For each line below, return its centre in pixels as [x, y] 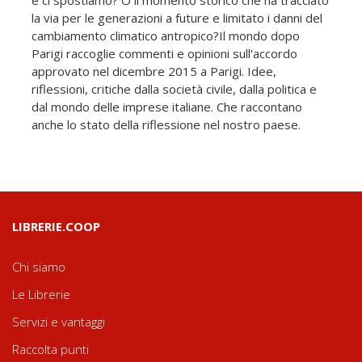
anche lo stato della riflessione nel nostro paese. [166, 124]
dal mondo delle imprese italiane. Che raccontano [167, 106]
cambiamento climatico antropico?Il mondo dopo [166, 35]
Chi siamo [39, 266]
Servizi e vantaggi [59, 321]
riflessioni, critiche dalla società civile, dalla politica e [174, 88]
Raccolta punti [51, 349]
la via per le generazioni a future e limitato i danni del [177, 17]
